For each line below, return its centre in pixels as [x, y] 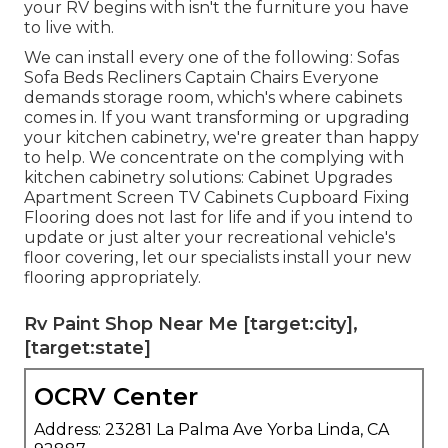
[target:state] [87, 347]
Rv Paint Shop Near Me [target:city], [191, 323]
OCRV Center [116, 396]
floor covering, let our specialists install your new [217, 257]
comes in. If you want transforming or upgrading [217, 117]
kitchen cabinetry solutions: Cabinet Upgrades [208, 177]
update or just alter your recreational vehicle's [209, 237]
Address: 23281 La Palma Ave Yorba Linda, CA [211, 429]
